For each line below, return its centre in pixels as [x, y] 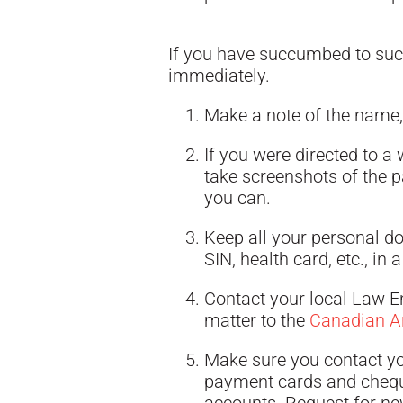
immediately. [219, 76]
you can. [237, 198]
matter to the [257, 320]
